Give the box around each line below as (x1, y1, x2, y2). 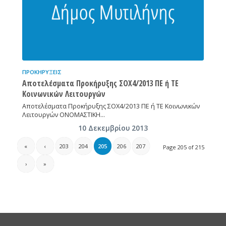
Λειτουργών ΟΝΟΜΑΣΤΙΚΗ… (22, 110, 105, 119)
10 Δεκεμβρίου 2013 (78, 123, 148, 133)
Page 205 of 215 (163, 143, 205, 151)
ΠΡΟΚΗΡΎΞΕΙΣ (22, 68, 62, 76)
